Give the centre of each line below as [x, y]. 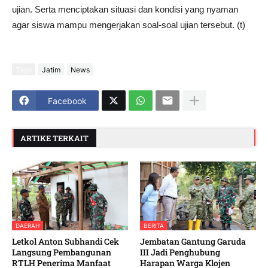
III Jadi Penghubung [180, 252]
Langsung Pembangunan [62, 252]
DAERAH [28, 226]
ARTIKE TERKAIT [54, 138]
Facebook [67, 100]
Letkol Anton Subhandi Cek [66, 242]
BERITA [154, 226]
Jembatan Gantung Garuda [193, 242]
